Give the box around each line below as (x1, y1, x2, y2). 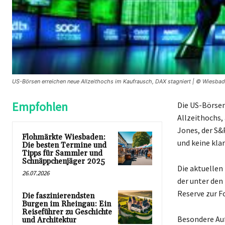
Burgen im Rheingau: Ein (22, 199, 111, 209)
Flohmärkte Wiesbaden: (22, 132, 105, 142)
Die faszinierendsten (22, 191, 94, 201)
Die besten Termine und (22, 140, 106, 150)
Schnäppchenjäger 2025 (22, 156, 105, 166)
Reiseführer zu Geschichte (22, 207, 112, 217)
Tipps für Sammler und (22, 148, 102, 158)
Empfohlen (12, 98, 68, 115)
